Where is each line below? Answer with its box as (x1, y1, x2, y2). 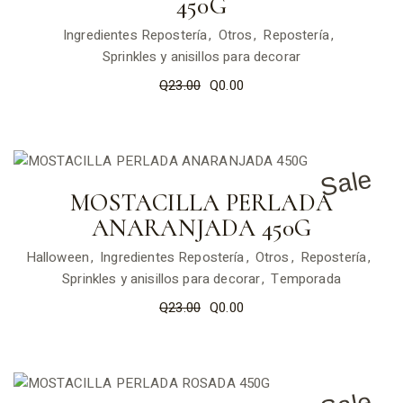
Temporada (271, 269, 341, 290)
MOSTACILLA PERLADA (70, 188, 333, 219)
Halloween (25, 247, 90, 268)
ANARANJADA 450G (91, 213, 312, 244)
